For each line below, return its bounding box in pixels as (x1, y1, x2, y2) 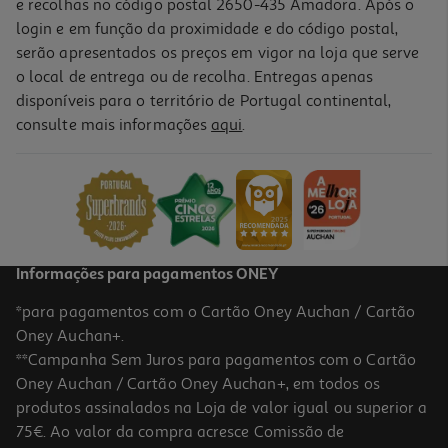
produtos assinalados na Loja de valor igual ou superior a (16, 397, 428, 418)
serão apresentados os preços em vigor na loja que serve (16, 42, 420, 63)
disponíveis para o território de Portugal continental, (16, 90, 392, 111)
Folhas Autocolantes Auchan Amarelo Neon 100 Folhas (21, 124, 360, 142)
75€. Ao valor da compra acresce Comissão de (16, 421, 345, 442)
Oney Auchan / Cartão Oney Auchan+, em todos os (16, 373, 380, 394)
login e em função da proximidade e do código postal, (16, 18, 399, 39)
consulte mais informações (16, 114, 212, 135)
